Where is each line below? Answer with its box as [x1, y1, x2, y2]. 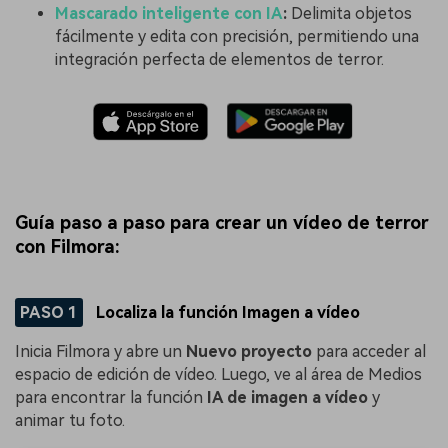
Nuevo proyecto [186, 342, 312, 362]
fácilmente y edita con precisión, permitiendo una [55, 26, 419, 46]
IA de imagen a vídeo [207, 388, 368, 408]
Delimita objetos [291, 3, 412, 23]
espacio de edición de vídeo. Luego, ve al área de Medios [15, 365, 422, 385]
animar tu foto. [15, 411, 125, 431]
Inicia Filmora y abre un [15, 342, 186, 362]
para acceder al [312, 342, 426, 362]
